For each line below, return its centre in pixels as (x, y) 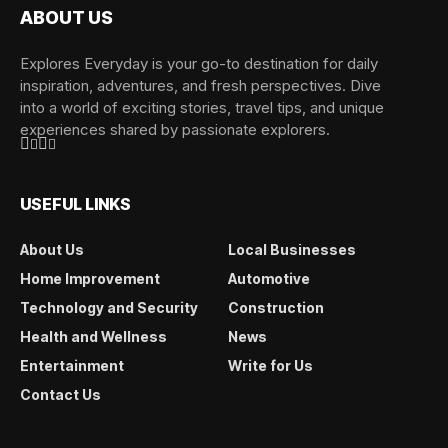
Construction (275, 307)
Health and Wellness (93, 336)
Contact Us (60, 394)
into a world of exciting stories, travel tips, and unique (202, 107)
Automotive (268, 278)
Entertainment (72, 365)
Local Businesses (291, 249)
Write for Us (270, 365)
